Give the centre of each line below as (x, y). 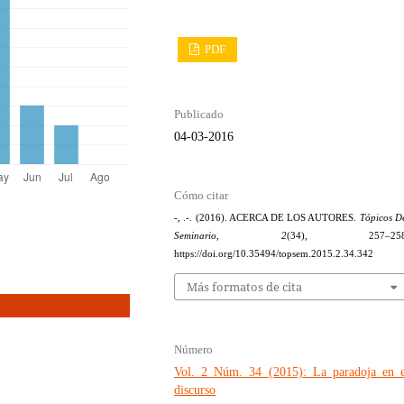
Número (194, 349)
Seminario (196, 236)
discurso (195, 390)
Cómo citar (202, 196)
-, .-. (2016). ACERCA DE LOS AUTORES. (267, 218)
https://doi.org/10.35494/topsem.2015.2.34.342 (274, 254)
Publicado (199, 115)
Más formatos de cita (245, 286)
